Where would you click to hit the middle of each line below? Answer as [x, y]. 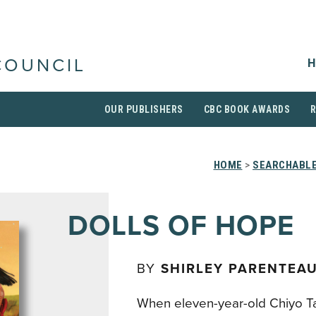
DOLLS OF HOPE [181, 226]
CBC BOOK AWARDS [247, 109]
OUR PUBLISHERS [144, 109]
